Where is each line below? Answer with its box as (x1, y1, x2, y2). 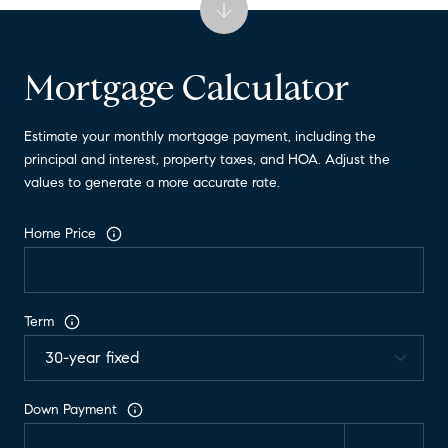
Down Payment (24, 401, 117, 419)
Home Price (24, 225, 96, 243)
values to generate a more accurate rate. (24, 174, 280, 192)
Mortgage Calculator (24, 65, 349, 111)
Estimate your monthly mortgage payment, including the (24, 128, 376, 146)
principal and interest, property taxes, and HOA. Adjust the (24, 151, 390, 169)
